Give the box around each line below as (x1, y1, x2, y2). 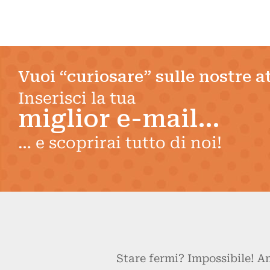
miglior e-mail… (18, 105, 220, 133)
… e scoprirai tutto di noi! (18, 134, 222, 152)
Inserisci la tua (18, 89, 136, 107)
